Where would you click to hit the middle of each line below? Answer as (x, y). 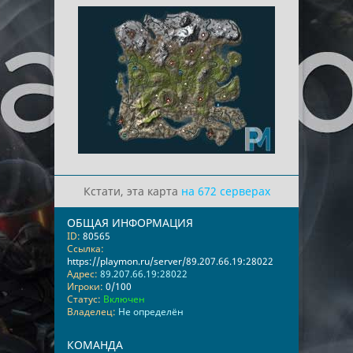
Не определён (151, 312)
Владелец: (91, 312)
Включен (124, 299)
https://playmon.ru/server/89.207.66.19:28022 (170, 261)
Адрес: (82, 274)
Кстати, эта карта (132, 191)
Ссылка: (85, 249)
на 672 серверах (225, 191)
